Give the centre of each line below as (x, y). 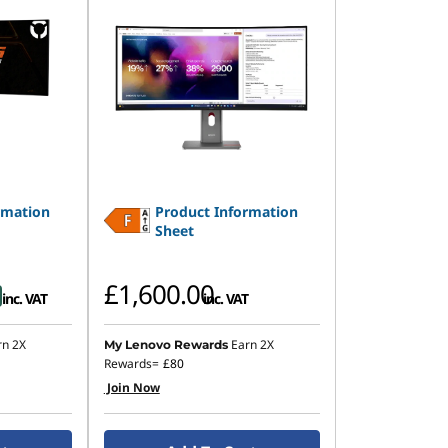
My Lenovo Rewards (165, 344)
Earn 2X (252, 344)
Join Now (131, 387)
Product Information (227, 211)
